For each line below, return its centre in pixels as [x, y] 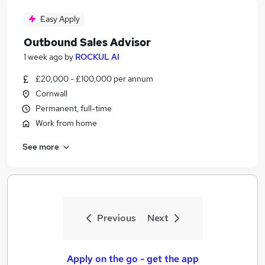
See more [41, 146]
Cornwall [51, 93]
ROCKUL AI [97, 57]
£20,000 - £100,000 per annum [94, 79]
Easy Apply [60, 19]
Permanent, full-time [74, 108]
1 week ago [43, 57]
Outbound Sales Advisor [87, 42]
